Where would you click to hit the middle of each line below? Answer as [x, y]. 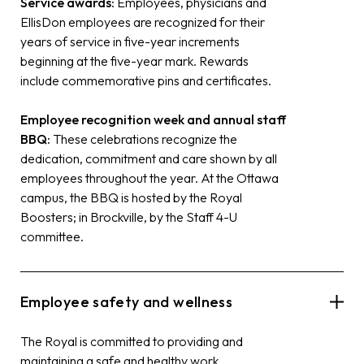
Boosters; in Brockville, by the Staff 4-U [129, 217]
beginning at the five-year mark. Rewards [134, 61]
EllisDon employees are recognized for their [143, 22]
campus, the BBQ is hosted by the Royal [131, 197]
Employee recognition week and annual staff [153, 119]
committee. [52, 236]
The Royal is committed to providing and [132, 341]
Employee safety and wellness [127, 301]
